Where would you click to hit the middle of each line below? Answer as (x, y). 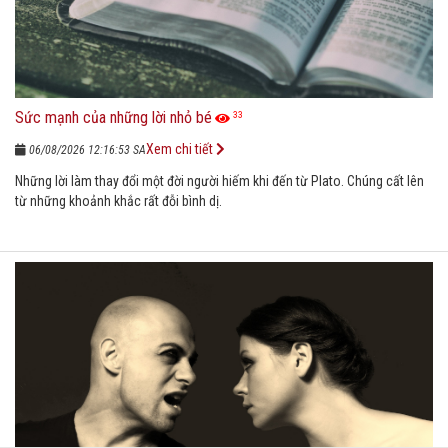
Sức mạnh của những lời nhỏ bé (113, 117)
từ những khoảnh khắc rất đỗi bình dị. (118, 200)
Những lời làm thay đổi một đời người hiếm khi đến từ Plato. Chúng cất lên (219, 180)
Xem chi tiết (181, 148)
